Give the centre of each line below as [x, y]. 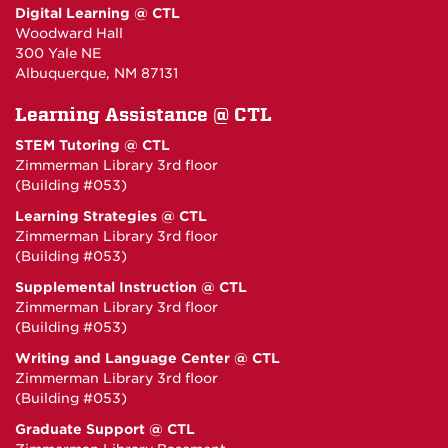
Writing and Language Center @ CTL [147, 358]
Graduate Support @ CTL [105, 429]
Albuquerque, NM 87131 [96, 73]
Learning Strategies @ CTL [111, 216]
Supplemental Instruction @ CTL [131, 287]
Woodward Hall [69, 33]
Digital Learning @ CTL [97, 13]
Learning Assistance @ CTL [143, 114]
